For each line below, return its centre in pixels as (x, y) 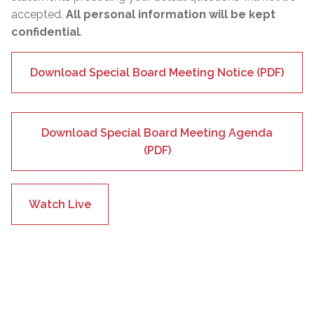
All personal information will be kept (171, 14)
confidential (46, 32)
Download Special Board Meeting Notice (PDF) (157, 72)
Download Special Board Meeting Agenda (157, 132)
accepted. (39, 14)
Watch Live (60, 204)
